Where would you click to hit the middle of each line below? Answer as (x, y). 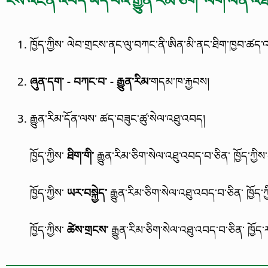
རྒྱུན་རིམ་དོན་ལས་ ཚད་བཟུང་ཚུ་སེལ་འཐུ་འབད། (118, 118)
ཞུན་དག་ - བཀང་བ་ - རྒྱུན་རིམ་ (90, 81)
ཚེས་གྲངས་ (88, 229)
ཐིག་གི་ (80, 155)
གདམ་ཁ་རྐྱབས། (180, 81)
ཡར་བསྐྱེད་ (87, 192)
